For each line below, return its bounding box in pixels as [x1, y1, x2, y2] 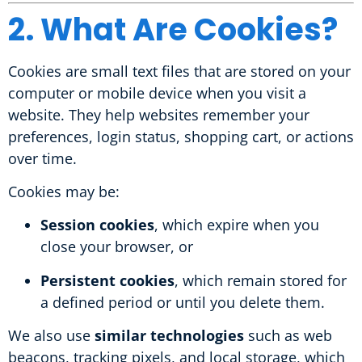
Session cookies [40, 215, 154, 235]
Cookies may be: [8, 181, 120, 201]
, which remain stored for [175, 270, 347, 290]
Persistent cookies [40, 270, 175, 290]
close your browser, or [40, 237, 193, 257]
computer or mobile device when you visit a [8, 82, 306, 103]
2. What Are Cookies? [8, 7, 338, 51]
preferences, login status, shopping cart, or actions [8, 126, 354, 146]
